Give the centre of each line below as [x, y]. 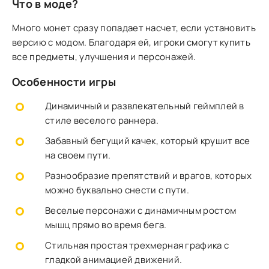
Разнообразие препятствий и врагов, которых [149, 176]
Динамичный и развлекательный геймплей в [145, 106]
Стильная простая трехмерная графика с [137, 245]
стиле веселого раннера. [102, 120]
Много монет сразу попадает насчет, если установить [134, 28]
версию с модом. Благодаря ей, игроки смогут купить [131, 42]
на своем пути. [78, 155]
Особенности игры [64, 82]
